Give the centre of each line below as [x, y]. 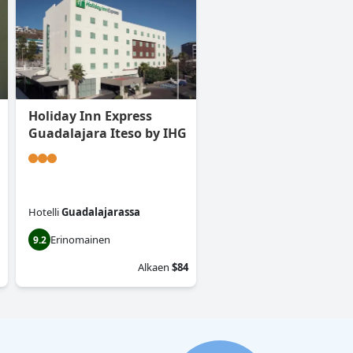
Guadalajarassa [101, 212]
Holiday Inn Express [90, 116]
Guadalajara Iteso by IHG [108, 134]
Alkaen [154, 268]
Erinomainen [80, 240]
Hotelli [44, 212]
